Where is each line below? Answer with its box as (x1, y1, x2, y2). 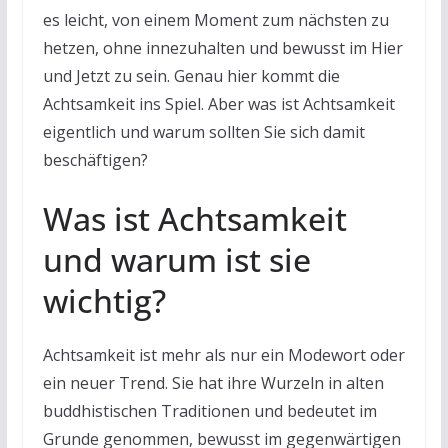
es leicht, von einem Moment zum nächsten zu (42, 8, 389, 31)
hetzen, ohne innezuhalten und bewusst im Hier (42, 36, 403, 59)
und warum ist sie (42, 237, 311, 281)
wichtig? (42, 278, 166, 322)
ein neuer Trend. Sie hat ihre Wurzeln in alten (42, 371, 384, 394)
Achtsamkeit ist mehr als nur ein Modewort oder (42, 343, 405, 366)
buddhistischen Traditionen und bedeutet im (42, 399, 377, 422)
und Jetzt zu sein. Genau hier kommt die (42, 64, 340, 87)
